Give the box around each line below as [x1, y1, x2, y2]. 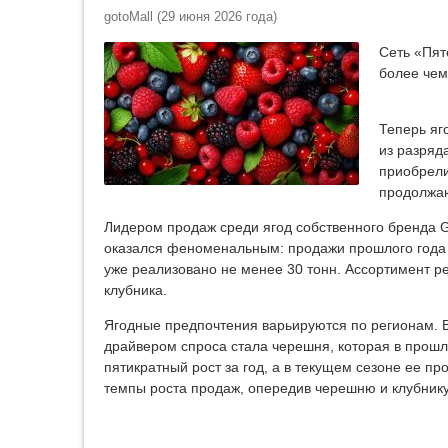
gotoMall [104, 9, 153, 24]
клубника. [104, 282, 167, 299]
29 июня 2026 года [161, 9, 273, 24]
